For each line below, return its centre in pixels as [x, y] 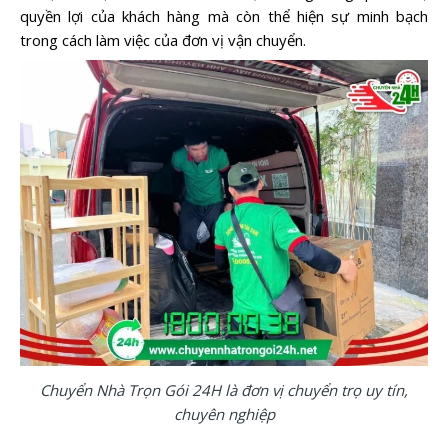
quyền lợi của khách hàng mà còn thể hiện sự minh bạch [224, 16]
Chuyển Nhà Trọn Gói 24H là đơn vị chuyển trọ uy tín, [224, 389]
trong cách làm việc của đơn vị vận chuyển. [163, 40]
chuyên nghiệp [224, 413]
